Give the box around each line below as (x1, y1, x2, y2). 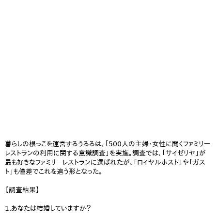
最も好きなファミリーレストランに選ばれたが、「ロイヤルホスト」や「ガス (5, 158, 205, 166)
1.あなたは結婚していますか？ (5, 204, 91, 212)
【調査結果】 (5, 186, 40, 194)
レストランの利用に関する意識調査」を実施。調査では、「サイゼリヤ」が (5, 149, 206, 157)
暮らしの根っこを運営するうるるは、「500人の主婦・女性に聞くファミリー (5, 140, 210, 148)
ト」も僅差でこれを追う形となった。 (5, 168, 102, 175)
